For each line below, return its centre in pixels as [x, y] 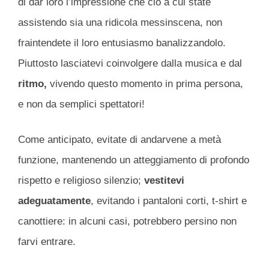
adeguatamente [54, 201]
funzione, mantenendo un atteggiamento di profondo [134, 160]
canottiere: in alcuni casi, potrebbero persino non [127, 222]
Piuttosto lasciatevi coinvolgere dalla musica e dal [130, 63]
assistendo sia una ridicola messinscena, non [120, 22]
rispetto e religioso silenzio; [81, 181]
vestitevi [164, 181]
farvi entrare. [47, 242]
